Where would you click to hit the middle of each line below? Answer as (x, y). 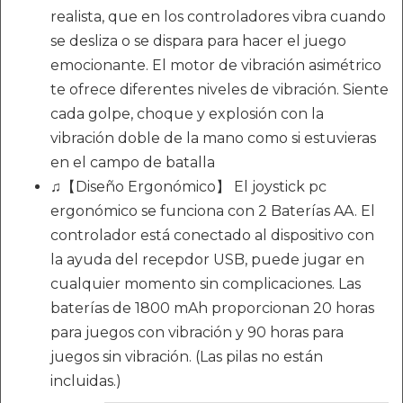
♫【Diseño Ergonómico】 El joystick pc (188, 187)
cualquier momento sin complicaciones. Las (206, 284)
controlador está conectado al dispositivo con (212, 236)
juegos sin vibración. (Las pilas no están (187, 357)
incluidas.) (86, 381)
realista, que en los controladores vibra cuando (218, 17)
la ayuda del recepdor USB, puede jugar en (207, 260)
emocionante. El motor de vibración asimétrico (216, 66)
